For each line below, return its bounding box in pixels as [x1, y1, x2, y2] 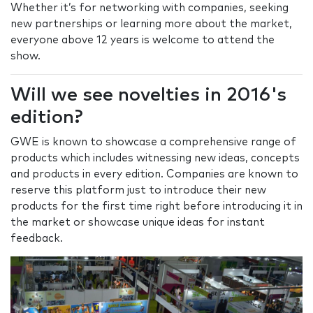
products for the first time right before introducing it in [10, 201, 303, 212]
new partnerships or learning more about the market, [10, 19, 292, 30]
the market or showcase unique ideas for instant [10, 217, 265, 228]
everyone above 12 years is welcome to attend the [10, 35, 275, 46]
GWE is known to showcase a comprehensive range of [10, 137, 296, 148]
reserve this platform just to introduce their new [10, 185, 266, 196]
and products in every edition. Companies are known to [10, 169, 298, 180]
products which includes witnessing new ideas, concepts [10, 153, 300, 164]
